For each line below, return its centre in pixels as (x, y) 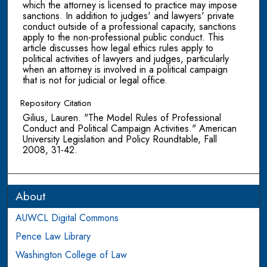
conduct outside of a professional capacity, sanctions (129, 26)
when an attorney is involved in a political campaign (125, 69)
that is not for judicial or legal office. (95, 80)
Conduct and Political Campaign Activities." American (129, 129)
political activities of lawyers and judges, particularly (125, 58)
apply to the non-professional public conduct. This (123, 37)
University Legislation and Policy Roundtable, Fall (119, 139)
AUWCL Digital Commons (67, 218)
